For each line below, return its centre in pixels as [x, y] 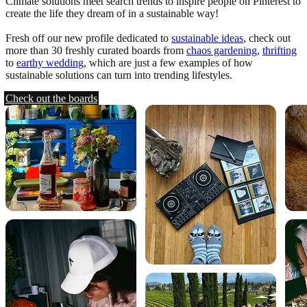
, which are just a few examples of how [168, 62]
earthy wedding [50, 62]
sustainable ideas [207, 38]
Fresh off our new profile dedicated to [88, 38]
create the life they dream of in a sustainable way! [113, 13]
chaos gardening [222, 50]
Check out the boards [51, 98]
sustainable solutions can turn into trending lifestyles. [119, 75]
